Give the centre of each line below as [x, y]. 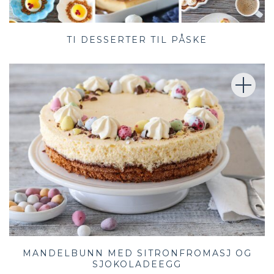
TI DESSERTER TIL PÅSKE [137, 39]
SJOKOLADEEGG [137, 265]
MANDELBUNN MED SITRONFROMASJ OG [137, 254]
